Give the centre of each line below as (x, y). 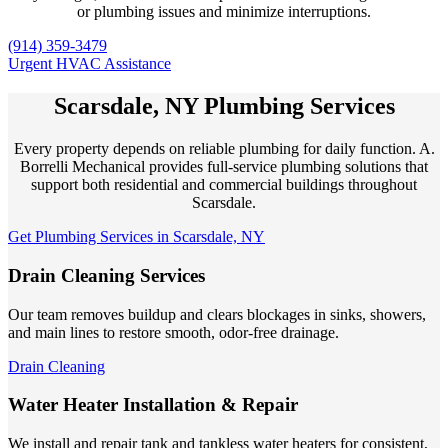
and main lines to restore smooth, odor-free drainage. (173, 332)
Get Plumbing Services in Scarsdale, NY (136, 237)
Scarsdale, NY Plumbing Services (224, 106)
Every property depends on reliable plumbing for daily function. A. (224, 149)
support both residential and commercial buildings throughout (224, 185)
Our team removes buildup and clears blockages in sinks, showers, (217, 314)
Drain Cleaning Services (106, 275)
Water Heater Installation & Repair (153, 405)
